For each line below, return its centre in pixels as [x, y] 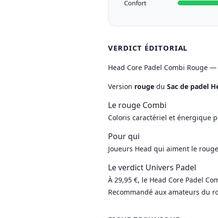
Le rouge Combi [137, 105]
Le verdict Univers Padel [152, 167]
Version [121, 86]
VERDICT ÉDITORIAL [148, 48]
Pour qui [124, 136]
